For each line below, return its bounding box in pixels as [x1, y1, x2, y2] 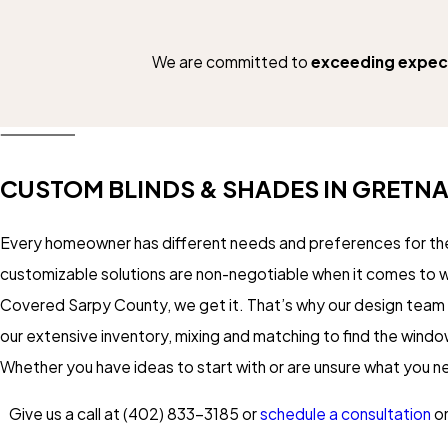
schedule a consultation [259, 403, 431, 423]
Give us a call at [8, 403, 123, 423]
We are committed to [151, 52, 311, 72]
